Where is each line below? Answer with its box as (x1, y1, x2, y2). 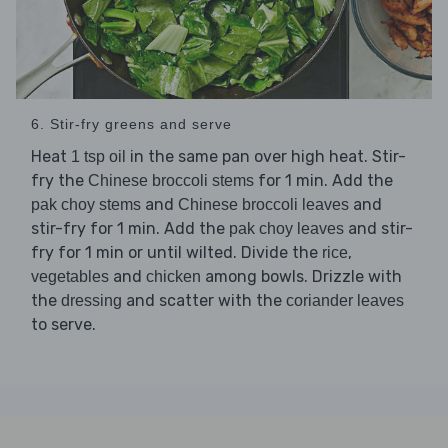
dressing (61, 292, 122, 310)
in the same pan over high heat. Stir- (126, 147, 406, 167)
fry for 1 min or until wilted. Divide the (31, 243, 322, 263)
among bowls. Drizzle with (201, 267, 402, 287)
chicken (146, 268, 201, 286)
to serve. (31, 315, 96, 335)
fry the (31, 171, 88, 191)
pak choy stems (31, 196, 141, 214)
